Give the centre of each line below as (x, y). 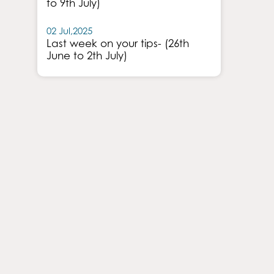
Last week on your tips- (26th (117, 43)
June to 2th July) (87, 56)
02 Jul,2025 (69, 31)
